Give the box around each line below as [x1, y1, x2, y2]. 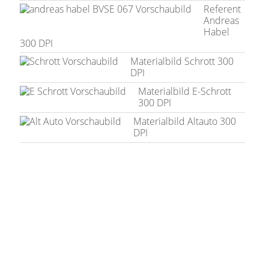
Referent [204, 2, 241, 16]
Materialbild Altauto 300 [133, 114, 237, 128]
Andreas [204, 13, 240, 27]
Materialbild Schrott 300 [130, 54, 234, 68]
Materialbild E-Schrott [138, 84, 232, 98]
